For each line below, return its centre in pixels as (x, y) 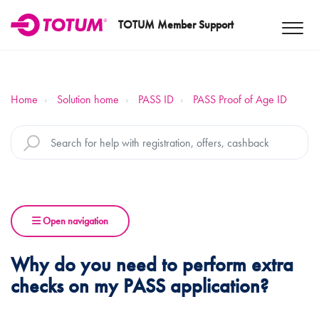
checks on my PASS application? (140, 286)
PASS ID (156, 99)
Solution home (88, 99)
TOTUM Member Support (176, 25)
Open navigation (74, 221)
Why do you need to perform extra (152, 265)
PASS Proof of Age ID (240, 99)
